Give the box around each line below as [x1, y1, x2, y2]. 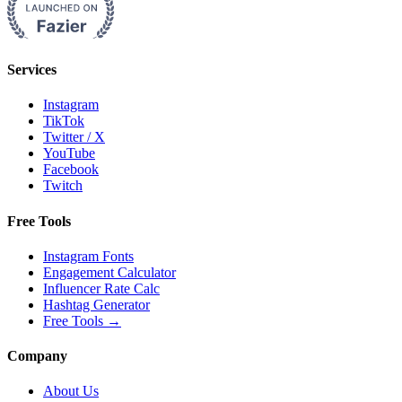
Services [7, 62, 57, 78]
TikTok [43, 113, 84, 129]
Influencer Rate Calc [43, 280, 160, 296]
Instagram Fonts [43, 248, 134, 264]
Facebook [43, 162, 99, 178]
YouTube [43, 145, 95, 162]
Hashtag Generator [43, 296, 150, 312]
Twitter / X [43, 129, 105, 145]
